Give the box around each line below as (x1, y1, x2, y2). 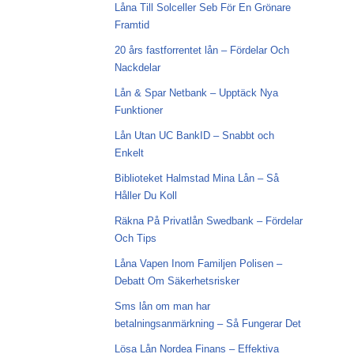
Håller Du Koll (114, 190, 177, 201)
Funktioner (114, 104, 163, 116)
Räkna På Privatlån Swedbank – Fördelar (114, 215, 303, 227)
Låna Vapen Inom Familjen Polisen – (114, 258, 282, 269)
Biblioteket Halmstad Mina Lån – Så (114, 172, 279, 184)
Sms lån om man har (114, 300, 210, 312)
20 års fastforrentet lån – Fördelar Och (114, 44, 289, 56)
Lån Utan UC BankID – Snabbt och (114, 130, 274, 141)
